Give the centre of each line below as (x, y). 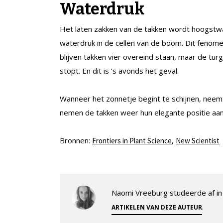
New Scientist (198, 140)
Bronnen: (76, 140)
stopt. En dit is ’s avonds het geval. (119, 70)
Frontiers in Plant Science (132, 140)
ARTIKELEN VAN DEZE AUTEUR (157, 207)
